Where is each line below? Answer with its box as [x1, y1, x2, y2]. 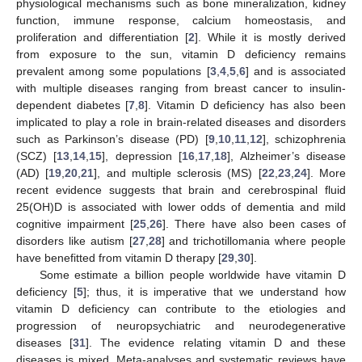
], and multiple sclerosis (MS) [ [94, 166, 262, 179]
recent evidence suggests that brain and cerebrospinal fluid [16, 183, 346, 196]
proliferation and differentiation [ [16, 30, 188, 44]
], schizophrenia [262, 132, 346, 145]
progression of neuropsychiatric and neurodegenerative [16, 318, 346, 332]
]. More [306, 166, 347, 179]
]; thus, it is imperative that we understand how [82, 284, 347, 298]
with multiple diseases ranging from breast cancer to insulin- [16, 81, 346, 95]
